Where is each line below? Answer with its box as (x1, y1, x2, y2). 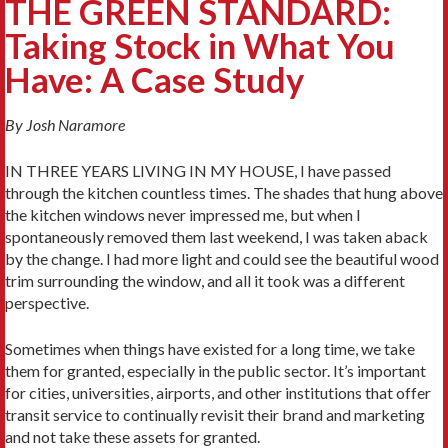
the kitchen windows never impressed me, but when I (5, 204, 361, 224)
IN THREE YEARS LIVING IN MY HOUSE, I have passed (5, 160, 391, 180)
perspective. (5, 292, 89, 312)
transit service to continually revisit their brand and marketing (5, 404, 425, 424)
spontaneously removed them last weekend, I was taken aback (5, 226, 428, 246)
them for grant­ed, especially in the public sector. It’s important (5, 360, 426, 380)
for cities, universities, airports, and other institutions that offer (5, 382, 431, 402)
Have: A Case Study (5, 58, 304, 100)
